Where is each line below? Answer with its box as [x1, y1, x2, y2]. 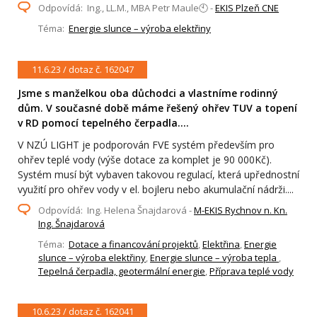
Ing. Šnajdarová [38, 217, 105, 230]
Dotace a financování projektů [69, 237, 198, 250]
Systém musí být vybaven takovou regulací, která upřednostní [18, 167, 299, 181]
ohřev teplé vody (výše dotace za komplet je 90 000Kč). [18, 152, 272, 166]
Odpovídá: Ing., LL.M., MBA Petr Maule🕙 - [38, 1, 215, 15]
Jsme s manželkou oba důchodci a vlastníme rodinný [18, 86, 278, 100]
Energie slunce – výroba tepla [150, 250, 279, 264]
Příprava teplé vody [209, 264, 294, 277]
